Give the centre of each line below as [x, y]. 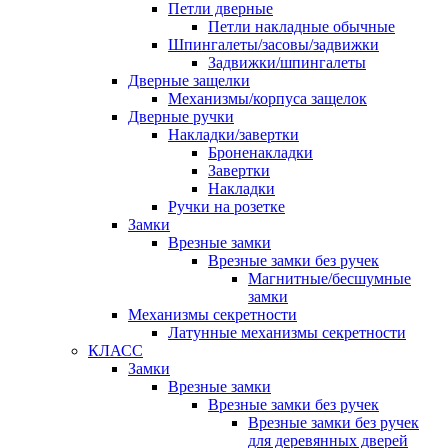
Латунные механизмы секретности [287, 333]
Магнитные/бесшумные [329, 279]
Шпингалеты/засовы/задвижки [273, 45]
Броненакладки [260, 153]
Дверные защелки [189, 81]
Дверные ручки [181, 117]
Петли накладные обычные [301, 27]
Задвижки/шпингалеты [287, 63]
